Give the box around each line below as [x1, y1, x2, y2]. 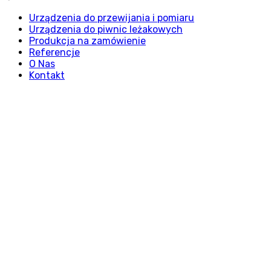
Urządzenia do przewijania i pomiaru [29, 11, 194, 24]
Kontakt [29, 69, 65, 81]
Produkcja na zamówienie [29, 34, 146, 47]
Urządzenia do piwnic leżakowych [29, 23, 183, 35]
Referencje [29, 46, 80, 58]
